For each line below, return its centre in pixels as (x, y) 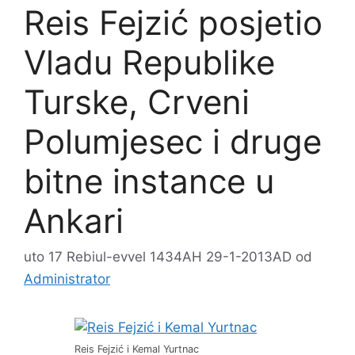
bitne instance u (149, 181)
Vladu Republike (149, 62)
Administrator (67, 279)
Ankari (74, 220)
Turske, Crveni (137, 101)
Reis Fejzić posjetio (173, 22)
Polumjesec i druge (173, 141)
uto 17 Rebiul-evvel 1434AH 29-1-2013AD (158, 257)
